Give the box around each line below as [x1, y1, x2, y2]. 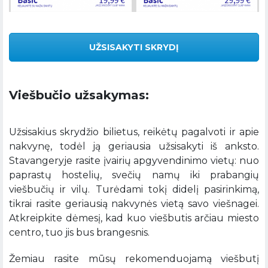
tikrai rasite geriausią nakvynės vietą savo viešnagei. [9, 198, 259, 210]
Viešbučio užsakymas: [9, 88, 149, 103]
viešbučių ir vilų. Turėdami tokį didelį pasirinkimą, [9, 184, 259, 196]
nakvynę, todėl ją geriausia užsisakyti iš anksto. [9, 141, 259, 153]
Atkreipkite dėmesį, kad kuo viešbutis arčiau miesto [9, 212, 259, 224]
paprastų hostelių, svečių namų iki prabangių [9, 169, 259, 181]
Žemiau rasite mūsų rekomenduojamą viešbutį [9, 253, 259, 265]
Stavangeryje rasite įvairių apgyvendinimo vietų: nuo [9, 155, 259, 167]
